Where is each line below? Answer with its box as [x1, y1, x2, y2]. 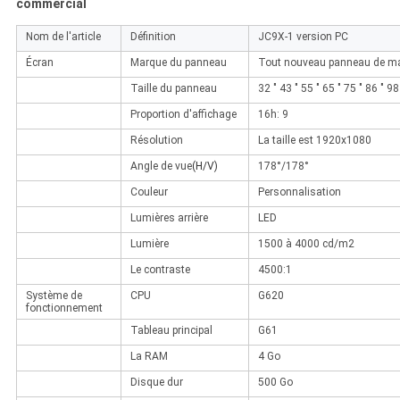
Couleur [129, 186, 168, 199]
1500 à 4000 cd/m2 [257, 237, 354, 251]
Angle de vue [129, 160, 192, 173]
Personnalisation [257, 186, 341, 199]
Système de [25, 289, 82, 303]
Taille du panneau [129, 82, 217, 96]
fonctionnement [25, 302, 103, 315]
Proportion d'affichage [129, 108, 237, 121]
